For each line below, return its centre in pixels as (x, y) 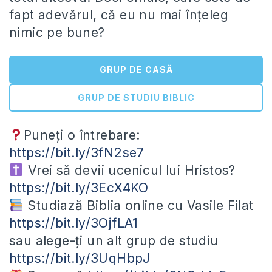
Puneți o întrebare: (82, 135)
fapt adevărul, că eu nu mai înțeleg (119, 15)
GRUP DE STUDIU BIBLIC (136, 98)
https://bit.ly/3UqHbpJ (80, 259)
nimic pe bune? (57, 33)
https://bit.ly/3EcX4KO (79, 188)
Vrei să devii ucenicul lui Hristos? (130, 171)
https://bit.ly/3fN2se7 (77, 153)
